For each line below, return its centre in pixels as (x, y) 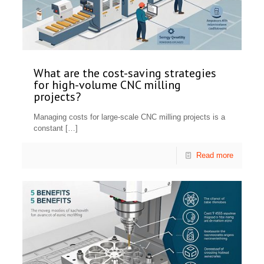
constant (49, 128)
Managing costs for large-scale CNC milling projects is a (130, 117)
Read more (214, 156)
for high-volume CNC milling (108, 85)
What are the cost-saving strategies (125, 73)
